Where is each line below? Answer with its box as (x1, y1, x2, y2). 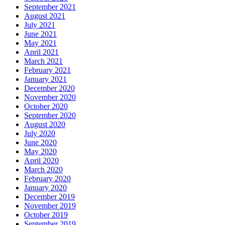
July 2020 (24, 129, 55, 138)
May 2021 (24, 39, 57, 48)
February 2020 (24, 174, 71, 183)
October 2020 (24, 102, 68, 111)
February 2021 (24, 66, 71, 75)
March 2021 (24, 57, 63, 66)
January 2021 (24, 75, 67, 84)
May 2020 (24, 147, 57, 156)
